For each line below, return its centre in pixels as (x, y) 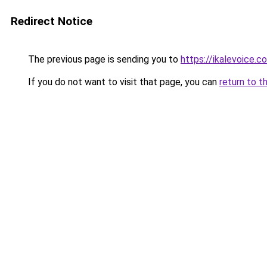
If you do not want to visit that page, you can (122, 82)
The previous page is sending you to (103, 59)
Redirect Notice (52, 21)
